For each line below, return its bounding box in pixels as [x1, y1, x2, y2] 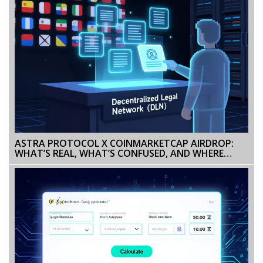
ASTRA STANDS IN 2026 [15, 156, 120, 170]
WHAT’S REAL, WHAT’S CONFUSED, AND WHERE [15, 146, 224, 160]
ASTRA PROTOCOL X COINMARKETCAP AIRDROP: [15, 136, 234, 150]
